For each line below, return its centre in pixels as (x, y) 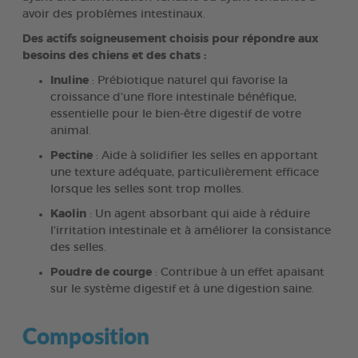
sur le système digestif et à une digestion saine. (182, 289)
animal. (71, 131)
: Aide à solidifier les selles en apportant (205, 155)
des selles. (78, 247)
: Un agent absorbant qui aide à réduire (198, 214)
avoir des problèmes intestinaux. (114, 14)
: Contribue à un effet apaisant (238, 272)
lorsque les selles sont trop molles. (147, 189)
